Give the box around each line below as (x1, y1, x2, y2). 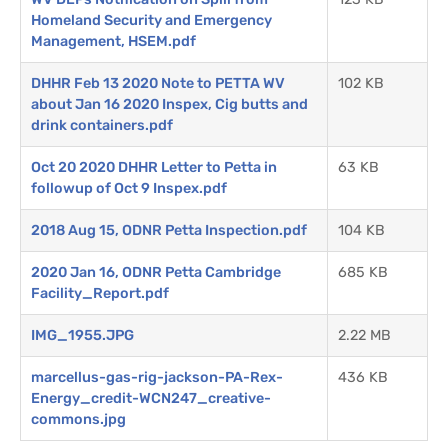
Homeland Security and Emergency (31, 11, 272, 29)
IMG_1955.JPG (31, 326, 134, 344)
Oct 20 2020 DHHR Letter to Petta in (31, 158, 277, 176)
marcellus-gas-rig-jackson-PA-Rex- (31, 368, 283, 386)
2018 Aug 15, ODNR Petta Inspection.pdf (31, 221, 307, 239)
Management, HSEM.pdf (31, 32, 196, 50)
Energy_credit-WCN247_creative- (31, 389, 271, 407)
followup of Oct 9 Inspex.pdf (31, 179, 227, 197)
